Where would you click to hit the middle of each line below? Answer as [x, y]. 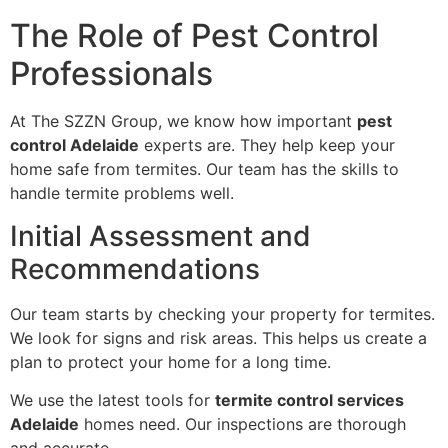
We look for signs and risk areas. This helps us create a [218, 337]
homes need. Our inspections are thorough [242, 423]
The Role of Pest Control [194, 36]
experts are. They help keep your [267, 145]
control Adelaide [74, 145]
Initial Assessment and [160, 235]
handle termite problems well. [122, 193]
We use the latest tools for [112, 399]
